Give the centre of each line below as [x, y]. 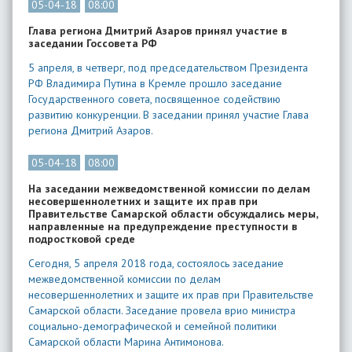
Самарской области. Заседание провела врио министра [162, 310]
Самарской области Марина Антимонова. [126, 342]
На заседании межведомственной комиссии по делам [169, 189]
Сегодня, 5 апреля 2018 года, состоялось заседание [156, 263]
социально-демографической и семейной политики [152, 326]
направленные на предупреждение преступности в [163, 226]
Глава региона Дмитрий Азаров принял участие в [158, 31]
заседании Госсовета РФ [93, 43]
